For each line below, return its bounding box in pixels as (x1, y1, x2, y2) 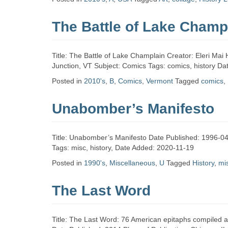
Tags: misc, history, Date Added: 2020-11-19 (52, 144, 194, 152)
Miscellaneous (109, 159, 155, 167)
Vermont (146, 77, 173, 85)
